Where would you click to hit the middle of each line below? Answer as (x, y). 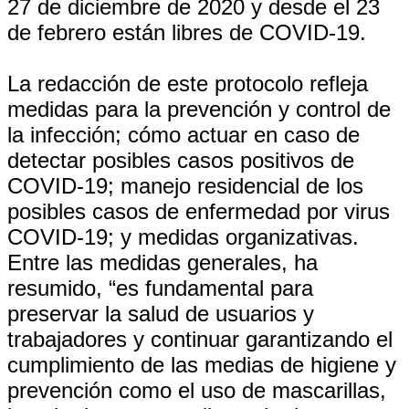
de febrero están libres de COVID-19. (187, 32)
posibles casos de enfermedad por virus (199, 211)
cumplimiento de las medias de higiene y (202, 365)
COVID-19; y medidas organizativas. (183, 237)
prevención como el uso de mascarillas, (197, 390)
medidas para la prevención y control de (199, 109)
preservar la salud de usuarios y (161, 314)
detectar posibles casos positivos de (181, 160)
